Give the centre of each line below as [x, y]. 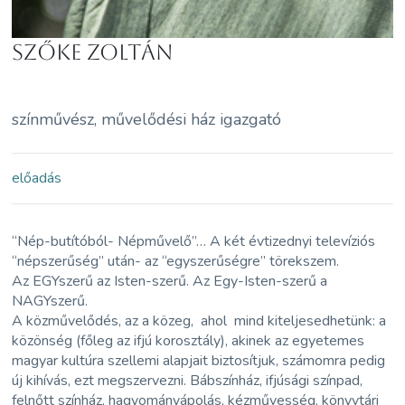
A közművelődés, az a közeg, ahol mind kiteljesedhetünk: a [199, 320]
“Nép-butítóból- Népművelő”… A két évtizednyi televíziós [194, 241]
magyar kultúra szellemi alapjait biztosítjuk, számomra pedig [199, 360]
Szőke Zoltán [93, 52]
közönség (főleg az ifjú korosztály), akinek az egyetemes [188, 340]
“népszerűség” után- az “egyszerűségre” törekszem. [176, 261]
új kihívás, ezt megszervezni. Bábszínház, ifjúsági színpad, [188, 380]
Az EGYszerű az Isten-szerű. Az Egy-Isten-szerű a [170, 281]
